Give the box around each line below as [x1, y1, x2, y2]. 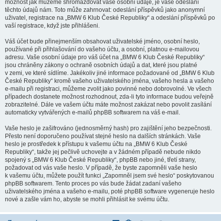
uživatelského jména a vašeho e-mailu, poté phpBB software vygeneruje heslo [5, 188, 215, 195]
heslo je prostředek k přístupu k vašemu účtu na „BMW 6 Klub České [5, 141, 187, 147]
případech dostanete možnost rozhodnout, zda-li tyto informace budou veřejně [5, 93, 214, 100]
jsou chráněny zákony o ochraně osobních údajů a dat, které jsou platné [5, 62, 197, 69]
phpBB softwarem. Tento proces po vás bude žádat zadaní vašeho [5, 180, 182, 187]
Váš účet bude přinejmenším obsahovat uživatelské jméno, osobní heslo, [5, 38, 200, 45]
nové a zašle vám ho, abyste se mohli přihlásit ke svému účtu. [5, 196, 169, 203]
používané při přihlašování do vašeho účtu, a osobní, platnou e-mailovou [5, 46, 199, 53]
